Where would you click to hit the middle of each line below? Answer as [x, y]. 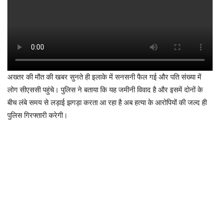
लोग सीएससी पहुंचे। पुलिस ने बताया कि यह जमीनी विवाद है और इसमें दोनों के [105, 89]
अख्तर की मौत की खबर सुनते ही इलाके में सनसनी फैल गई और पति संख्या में [104, 77]
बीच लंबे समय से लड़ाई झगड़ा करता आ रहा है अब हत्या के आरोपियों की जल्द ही [107, 102]
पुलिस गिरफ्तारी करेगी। [38, 115]
